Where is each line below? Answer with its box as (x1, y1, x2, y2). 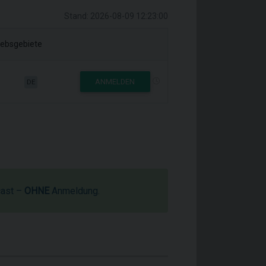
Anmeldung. (49, 185, 100, 197)
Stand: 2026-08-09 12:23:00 (64, 11, 168, 21)
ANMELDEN (95, 77, 135, 86)
